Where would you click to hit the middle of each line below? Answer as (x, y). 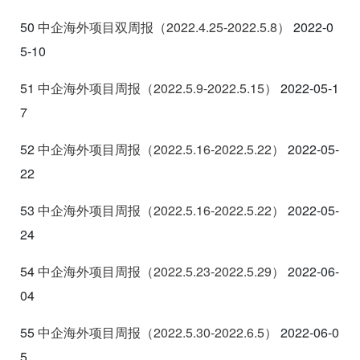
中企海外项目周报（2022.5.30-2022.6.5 (151, 332)
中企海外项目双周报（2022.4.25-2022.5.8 (157, 27)
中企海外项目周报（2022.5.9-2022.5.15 (151, 88)
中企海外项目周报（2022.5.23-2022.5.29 (155, 271)
